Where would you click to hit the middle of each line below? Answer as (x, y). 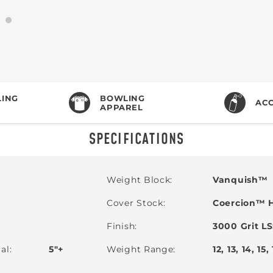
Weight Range (140, 249)
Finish (121, 226)
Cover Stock (135, 203)
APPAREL (122, 107)
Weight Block (139, 180)
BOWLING (122, 98)
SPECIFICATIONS (136, 140)
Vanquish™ (240, 180)
